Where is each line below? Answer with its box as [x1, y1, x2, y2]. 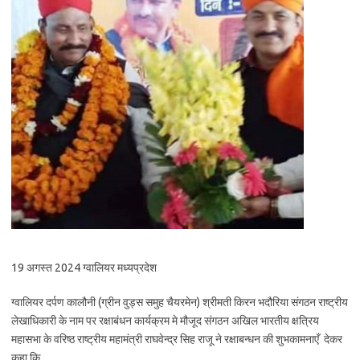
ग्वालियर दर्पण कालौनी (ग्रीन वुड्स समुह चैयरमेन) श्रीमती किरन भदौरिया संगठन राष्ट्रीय [11, 296, 348, 309]
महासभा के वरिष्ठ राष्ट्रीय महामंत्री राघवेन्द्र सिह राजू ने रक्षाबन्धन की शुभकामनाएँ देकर [11, 333, 342, 346]
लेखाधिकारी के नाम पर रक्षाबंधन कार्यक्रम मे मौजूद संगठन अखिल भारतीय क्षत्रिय [11, 314, 319, 327]
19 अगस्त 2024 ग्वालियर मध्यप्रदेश [11, 261, 157, 274]
